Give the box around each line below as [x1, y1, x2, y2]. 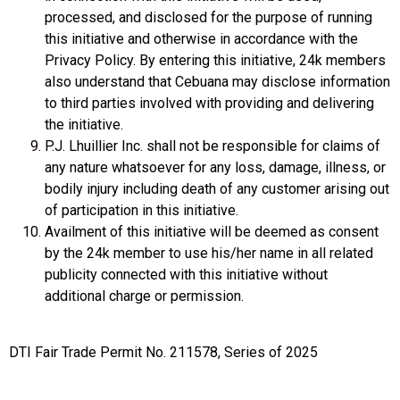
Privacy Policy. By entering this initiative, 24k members [45, 52, 386, 70]
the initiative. [45, 116, 123, 134]
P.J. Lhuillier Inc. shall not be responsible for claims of [45, 137, 380, 155]
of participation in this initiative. [45, 202, 238, 220]
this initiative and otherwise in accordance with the [45, 30, 358, 48]
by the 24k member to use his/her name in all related [45, 245, 373, 262]
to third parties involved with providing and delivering [45, 95, 374, 112]
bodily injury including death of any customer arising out [45, 180, 389, 198]
